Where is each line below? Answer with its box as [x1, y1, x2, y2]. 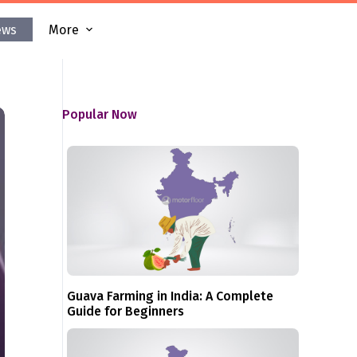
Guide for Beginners [67, 304, 185, 320]
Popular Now [62, 107, 138, 122]
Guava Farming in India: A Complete [67, 288, 274, 304]
